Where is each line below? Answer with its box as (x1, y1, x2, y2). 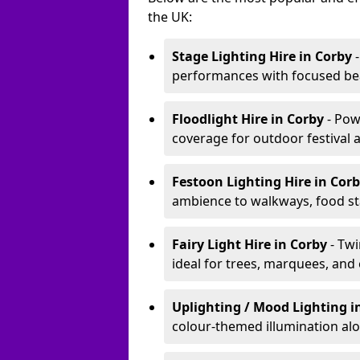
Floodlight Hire (172, 110, 268, 128)
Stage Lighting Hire (172, 47, 296, 65)
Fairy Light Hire (172, 235, 271, 253)
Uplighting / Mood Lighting (172, 298, 347, 316)
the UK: (148, 8, 192, 26)
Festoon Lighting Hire (172, 173, 311, 190)
